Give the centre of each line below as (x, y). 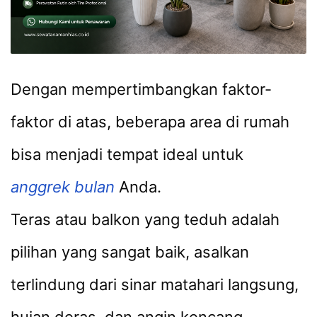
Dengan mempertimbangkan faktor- (141, 90)
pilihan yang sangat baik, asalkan (130, 252)
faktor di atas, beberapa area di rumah (150, 122)
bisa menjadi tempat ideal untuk (127, 155)
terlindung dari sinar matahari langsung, (155, 285)
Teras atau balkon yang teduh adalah (145, 220)
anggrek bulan (63, 187)
